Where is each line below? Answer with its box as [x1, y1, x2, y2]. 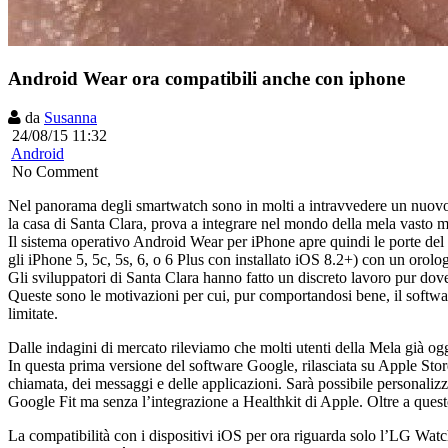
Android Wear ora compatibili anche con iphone [8, 68, 405, 90]
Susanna [44, 108, 97, 126]
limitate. [8, 304, 58, 322]
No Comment [12, 162, 98, 180]
